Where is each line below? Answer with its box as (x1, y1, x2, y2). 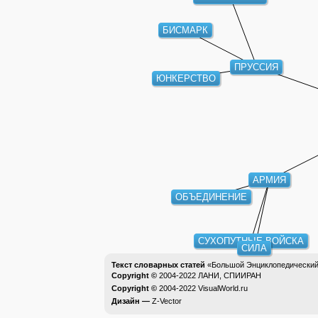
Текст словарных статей (111, 261, 205, 269)
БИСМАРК (162, 24, 208, 35)
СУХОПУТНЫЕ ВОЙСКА (196, 234, 302, 246)
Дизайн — (111, 297, 152, 305)
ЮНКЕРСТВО (155, 72, 216, 83)
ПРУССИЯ (234, 61, 278, 72)
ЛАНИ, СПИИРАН (198, 271, 261, 280)
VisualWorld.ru (198, 284, 248, 292)
